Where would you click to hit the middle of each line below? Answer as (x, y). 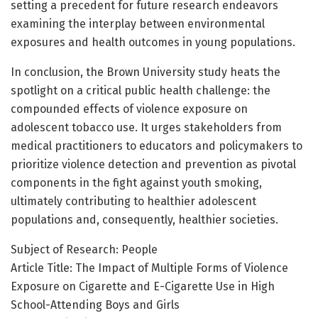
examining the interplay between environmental (138, 23)
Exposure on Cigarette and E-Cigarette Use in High (143, 286)
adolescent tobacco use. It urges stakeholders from (146, 127)
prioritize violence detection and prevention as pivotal (153, 164)
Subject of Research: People (84, 249)
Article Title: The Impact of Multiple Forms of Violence (149, 268)
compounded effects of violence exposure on (129, 109)
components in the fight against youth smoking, (136, 182)
